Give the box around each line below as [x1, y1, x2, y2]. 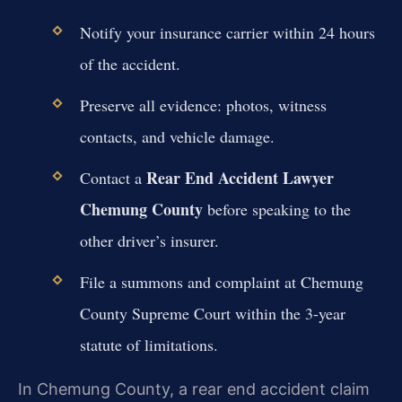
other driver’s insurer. [79, 229, 219, 251]
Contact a [79, 166, 146, 188]
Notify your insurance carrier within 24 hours [79, 21, 375, 43]
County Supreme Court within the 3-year [79, 302, 345, 325]
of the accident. [79, 52, 180, 74]
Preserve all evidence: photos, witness [79, 93, 327, 116]
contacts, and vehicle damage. [79, 125, 275, 147]
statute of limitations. [79, 334, 218, 356]
